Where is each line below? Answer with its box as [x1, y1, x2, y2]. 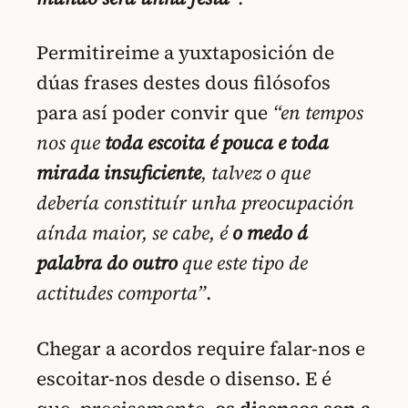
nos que [36, 129, 105, 157]
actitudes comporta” [36, 280, 206, 307]
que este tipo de [178, 250, 308, 277]
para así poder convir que [36, 99, 272, 127]
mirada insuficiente [36, 159, 201, 187]
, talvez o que [201, 159, 311, 187]
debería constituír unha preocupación [36, 189, 354, 217]
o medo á [232, 219, 308, 247]
